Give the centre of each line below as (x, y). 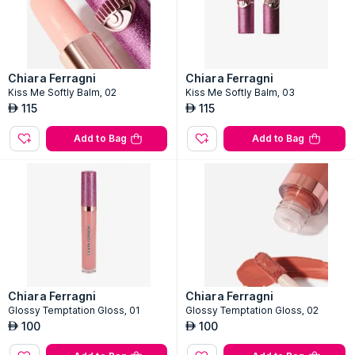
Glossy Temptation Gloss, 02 (252, 310)
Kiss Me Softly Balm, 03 (240, 92)
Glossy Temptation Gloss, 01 (74, 310)
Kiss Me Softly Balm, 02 (62, 92)
